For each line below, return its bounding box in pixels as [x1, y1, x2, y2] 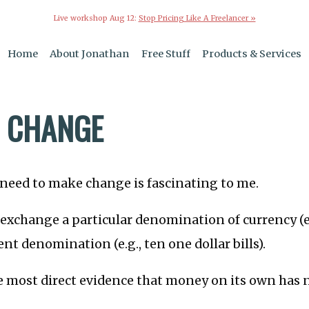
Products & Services [202, 48, 302, 61]
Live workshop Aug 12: [53, 13, 139, 23]
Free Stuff [141, 48, 190, 61]
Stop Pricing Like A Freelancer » [138, 13, 256, 23]
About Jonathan [50, 48, 130, 61]
